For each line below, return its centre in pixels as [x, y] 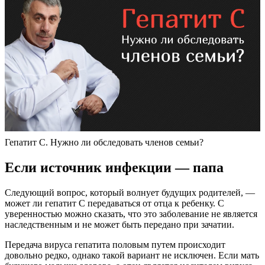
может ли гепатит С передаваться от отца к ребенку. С [114, 203]
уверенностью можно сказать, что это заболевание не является [131, 214]
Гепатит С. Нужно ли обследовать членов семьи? [104, 143]
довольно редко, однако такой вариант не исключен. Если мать [132, 256]
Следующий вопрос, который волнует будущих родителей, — [130, 193]
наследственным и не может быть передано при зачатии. [119, 225]
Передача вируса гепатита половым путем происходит [115, 245]
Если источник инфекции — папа [114, 168]
